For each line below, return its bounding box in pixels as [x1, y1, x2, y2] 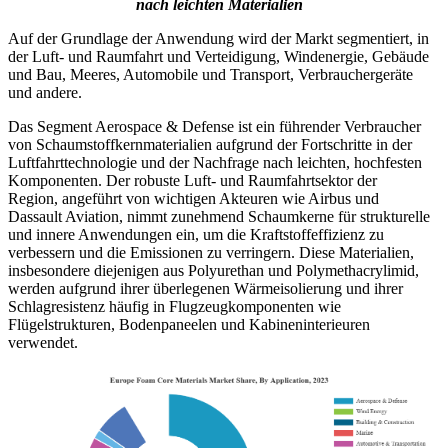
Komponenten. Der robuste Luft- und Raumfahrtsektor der [8, 172, 377, 190]
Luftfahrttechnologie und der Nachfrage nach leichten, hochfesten [8, 154, 422, 172]
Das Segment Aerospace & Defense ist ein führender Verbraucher [8, 118, 421, 136]
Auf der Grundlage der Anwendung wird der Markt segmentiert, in [8, 30, 429, 48]
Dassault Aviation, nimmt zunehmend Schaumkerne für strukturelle [8, 208, 430, 226]
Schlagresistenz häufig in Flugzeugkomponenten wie [8, 298, 341, 316]
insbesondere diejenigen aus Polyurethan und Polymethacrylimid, [8, 262, 419, 280]
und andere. [8, 84, 82, 102]
